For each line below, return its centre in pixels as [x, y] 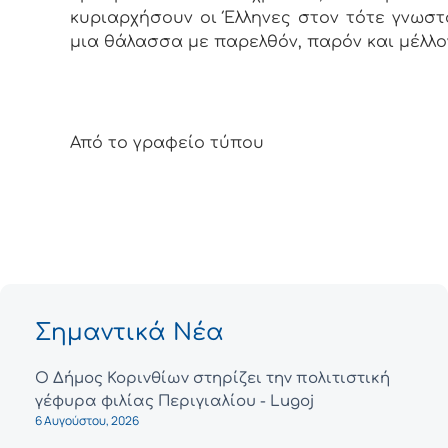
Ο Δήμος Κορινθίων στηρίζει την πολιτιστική [212, 379]
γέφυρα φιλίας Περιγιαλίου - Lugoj [174, 402]
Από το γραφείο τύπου [167, 142]
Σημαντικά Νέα [129, 333]
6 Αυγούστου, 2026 [87, 421]
